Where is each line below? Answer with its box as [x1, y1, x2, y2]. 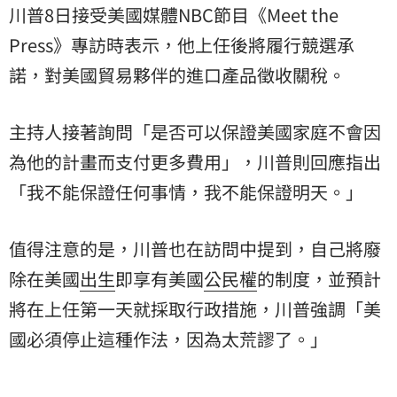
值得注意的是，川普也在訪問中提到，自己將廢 [9, 235, 381, 261]
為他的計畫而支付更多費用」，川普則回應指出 [9, 148, 381, 175]
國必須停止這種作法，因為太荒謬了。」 [9, 325, 328, 352]
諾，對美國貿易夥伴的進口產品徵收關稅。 [9, 61, 346, 88]
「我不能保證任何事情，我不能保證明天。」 [9, 178, 363, 205]
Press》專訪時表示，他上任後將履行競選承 [9, 31, 354, 58]
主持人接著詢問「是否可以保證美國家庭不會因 [9, 118, 381, 144]
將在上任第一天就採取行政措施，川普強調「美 [9, 295, 381, 322]
